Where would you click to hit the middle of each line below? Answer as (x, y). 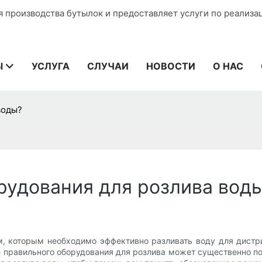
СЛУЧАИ (108, 66)
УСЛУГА (51, 66)
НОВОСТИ (171, 66)
